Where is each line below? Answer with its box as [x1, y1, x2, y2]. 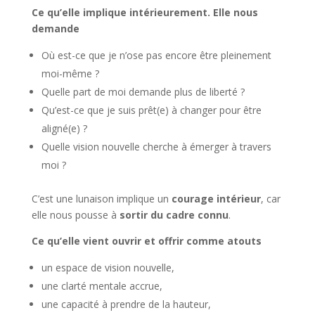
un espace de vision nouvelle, [41, 261, 174, 274]
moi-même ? [41, 67, 99, 80]
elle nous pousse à [31, 208, 120, 221]
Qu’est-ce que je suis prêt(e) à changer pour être [41, 103, 262, 117]
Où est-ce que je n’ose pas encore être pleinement [41, 49, 271, 62]
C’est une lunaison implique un [31, 192, 172, 205]
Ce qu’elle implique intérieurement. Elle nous [31, 6, 258, 19]
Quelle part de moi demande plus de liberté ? [41, 85, 245, 98]
